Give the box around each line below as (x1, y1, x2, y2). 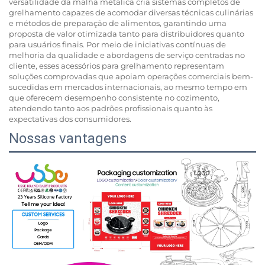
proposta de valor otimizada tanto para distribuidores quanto (9, 28, 244, 38)
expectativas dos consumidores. (9, 114, 131, 124)
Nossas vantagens (9, 130, 127, 147)
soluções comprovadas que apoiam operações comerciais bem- (9, 71, 253, 81)
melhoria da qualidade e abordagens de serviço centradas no (9, 50, 245, 60)
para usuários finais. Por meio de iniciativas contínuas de (9, 39, 226, 49)
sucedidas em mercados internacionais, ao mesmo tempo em (9, 82, 247, 92)
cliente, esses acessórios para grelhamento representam (9, 60, 224, 70)
